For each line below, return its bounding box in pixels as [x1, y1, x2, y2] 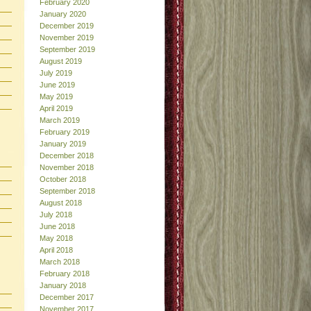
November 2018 [40, 162, 94, 171]
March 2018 [40, 257, 80, 266]
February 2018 [40, 269, 90, 278]
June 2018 [40, 221, 75, 230]
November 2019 [40, 33, 94, 42]
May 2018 [40, 233, 73, 242]
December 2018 [40, 151, 94, 160]
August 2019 [40, 56, 82, 65]
